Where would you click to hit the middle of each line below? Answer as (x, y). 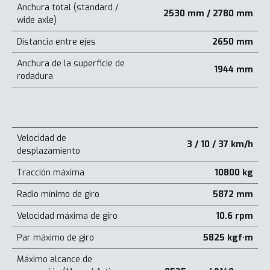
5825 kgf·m (228, 237)
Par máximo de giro (55, 237)
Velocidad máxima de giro (67, 216)
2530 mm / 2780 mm (208, 13)
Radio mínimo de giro (58, 194)
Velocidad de (42, 138)
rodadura (35, 76)
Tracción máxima (51, 172)
